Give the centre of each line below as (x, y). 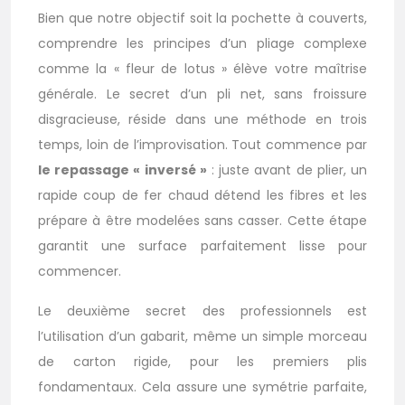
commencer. (80, 271)
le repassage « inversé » (122, 170)
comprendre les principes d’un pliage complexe (202, 43)
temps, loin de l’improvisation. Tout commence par (202, 145)
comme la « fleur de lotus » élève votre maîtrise (202, 69)
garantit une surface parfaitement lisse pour (202, 246)
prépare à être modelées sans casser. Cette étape (202, 221)
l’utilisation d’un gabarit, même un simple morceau (202, 336)
